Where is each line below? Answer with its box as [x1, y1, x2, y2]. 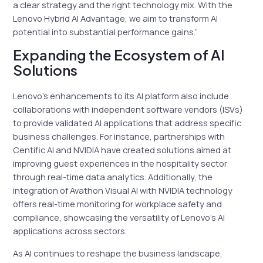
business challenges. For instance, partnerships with [13, 130, 225, 143]
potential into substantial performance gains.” [13, 25, 198, 38]
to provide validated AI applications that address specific [13, 117, 242, 129]
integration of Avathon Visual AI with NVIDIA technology [13, 184, 233, 197]
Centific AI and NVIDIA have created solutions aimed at [13, 144, 232, 156]
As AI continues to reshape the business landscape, [13, 247, 223, 259]
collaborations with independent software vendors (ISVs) [13, 103, 244, 116]
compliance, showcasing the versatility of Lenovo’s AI [13, 211, 225, 224]
